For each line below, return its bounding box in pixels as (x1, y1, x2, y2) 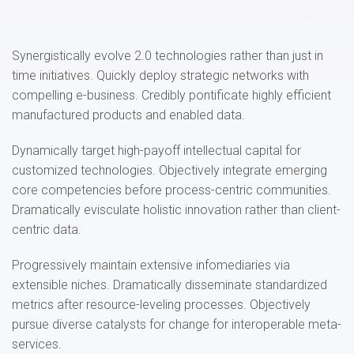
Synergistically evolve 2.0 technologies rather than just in (12, 48, 323, 63)
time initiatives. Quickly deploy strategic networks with (12, 68, 309, 83)
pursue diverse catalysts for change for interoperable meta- (12, 317, 341, 332)
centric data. (12, 222, 81, 237)
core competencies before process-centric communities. (12, 183, 331, 198)
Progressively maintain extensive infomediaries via (12, 258, 290, 273)
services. (12, 337, 62, 352)
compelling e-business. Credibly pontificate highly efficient (12, 88, 331, 103)
